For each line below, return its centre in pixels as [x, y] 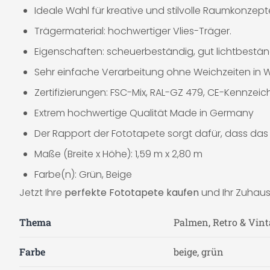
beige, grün [199, 252]
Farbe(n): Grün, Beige [83, 174]
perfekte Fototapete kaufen [132, 193]
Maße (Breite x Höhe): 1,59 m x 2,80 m [118, 154]
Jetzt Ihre [42, 193]
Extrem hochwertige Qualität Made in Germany [144, 113]
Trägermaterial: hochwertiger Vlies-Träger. [133, 31]
